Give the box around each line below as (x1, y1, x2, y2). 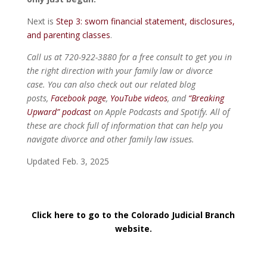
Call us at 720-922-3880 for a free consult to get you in (26, 51, 232, 63)
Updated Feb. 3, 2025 (26, 155, 109, 167)
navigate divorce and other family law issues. (26, 133, 194, 145)
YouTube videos (110, 92, 167, 104)
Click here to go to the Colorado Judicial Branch (32, 209, 235, 221)
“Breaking (188, 92, 224, 104)
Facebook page (50, 92, 106, 104)
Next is (26, 15, 56, 27)
